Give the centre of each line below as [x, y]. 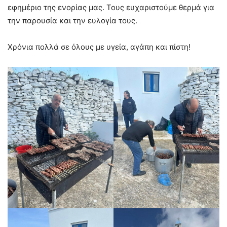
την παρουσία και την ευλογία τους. [72, 20]
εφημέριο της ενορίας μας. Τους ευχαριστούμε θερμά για [111, 7]
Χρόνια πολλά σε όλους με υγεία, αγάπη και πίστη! [99, 47]
